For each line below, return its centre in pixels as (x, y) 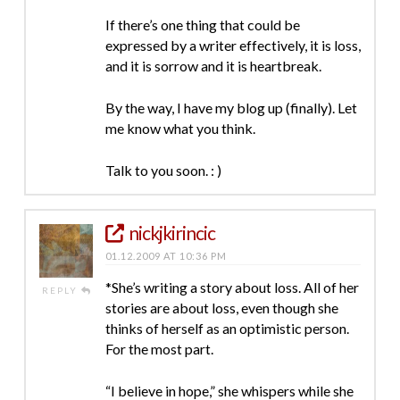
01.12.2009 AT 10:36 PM (166, 255)
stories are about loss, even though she (221, 307)
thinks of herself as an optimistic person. (227, 328)
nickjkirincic (172, 232)
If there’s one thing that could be (202, 24)
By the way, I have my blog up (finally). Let (231, 107)
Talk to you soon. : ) (163, 170)
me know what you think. (180, 128)
